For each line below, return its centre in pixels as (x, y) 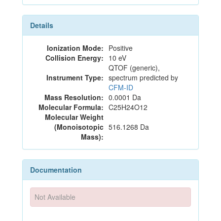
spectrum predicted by (143, 77)
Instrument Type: (75, 77)
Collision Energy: (74, 58)
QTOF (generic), (134, 68)
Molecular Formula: (71, 107)
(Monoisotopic (79, 127)
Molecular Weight (74, 117)
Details (42, 25)
